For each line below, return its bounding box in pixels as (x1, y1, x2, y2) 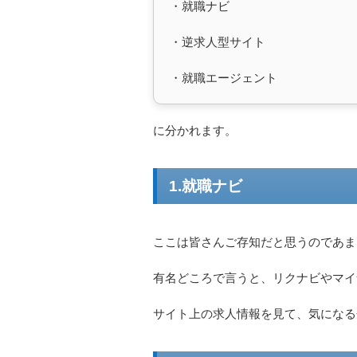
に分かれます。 (153, 124, 237, 138)
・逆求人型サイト (170, 35, 265, 49)
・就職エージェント (170, 71, 277, 85)
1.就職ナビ (169, 178, 242, 195)
